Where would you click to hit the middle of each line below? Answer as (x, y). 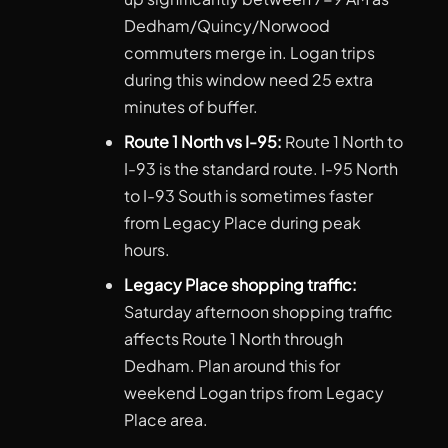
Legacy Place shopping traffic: (240, 285)
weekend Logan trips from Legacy (253, 393)
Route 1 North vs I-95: (202, 142)
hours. (146, 250)
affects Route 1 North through (233, 339)
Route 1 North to (342, 142)
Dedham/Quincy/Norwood (226, 26)
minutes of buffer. (190, 107)
